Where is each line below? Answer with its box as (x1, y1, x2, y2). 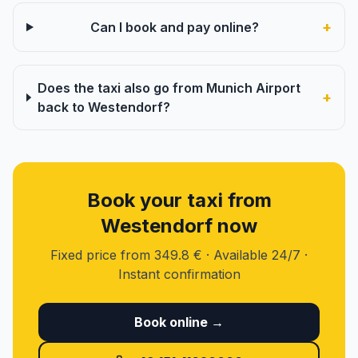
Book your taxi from (86, 189, 272, 212)
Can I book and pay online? (89, 19, 259, 35)
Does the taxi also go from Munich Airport (37, 80, 300, 96)
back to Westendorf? (37, 99, 170, 115)
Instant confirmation (117, 266, 241, 282)
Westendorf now (101, 214, 257, 237)
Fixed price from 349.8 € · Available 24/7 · (50, 247, 308, 263)
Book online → (134, 314, 224, 330)
